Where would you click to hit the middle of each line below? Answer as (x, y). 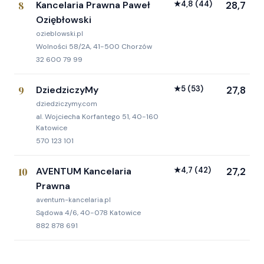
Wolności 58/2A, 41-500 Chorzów (94, 47)
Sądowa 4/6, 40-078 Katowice (88, 213)
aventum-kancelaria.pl (73, 200)
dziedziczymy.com (67, 104)
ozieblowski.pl (60, 34)
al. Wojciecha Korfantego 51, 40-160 (97, 117)
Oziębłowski (64, 20)
